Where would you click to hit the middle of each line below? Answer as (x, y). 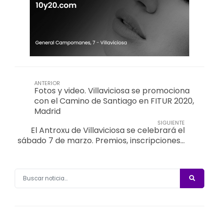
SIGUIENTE (171, 123)
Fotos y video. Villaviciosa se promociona (112, 91)
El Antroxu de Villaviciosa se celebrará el (108, 131)
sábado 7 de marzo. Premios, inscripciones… (101, 141)
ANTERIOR (47, 83)
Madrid (47, 111)
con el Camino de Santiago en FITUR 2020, (114, 101)
